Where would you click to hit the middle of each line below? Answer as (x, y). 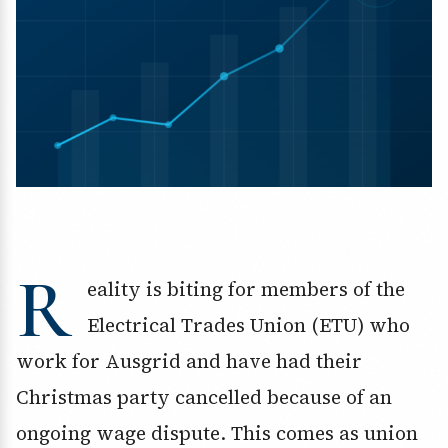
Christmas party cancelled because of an (204, 397)
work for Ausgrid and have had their (189, 361)
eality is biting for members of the (246, 289)
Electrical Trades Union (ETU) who (248, 325)
